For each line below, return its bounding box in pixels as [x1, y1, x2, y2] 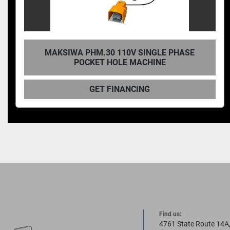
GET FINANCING [106, 84, 167, 94]
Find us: [163, 210, 181, 218]
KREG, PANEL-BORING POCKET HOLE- [66, 48, 207, 57]
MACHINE [118, 57, 155, 67]
